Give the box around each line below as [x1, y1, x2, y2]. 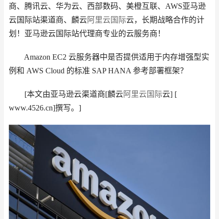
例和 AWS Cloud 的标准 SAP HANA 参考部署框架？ [9, 66, 188, 75]
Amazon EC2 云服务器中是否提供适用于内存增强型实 [9, 53, 209, 61]
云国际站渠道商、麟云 [9, 16, 87, 24]
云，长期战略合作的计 [126, 16, 204, 24]
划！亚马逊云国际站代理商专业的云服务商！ [9, 29, 165, 38]
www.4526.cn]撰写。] [9, 104, 81, 112]
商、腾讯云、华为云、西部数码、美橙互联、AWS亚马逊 [9, 2, 206, 10]
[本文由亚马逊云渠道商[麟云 [9, 90, 123, 98]
